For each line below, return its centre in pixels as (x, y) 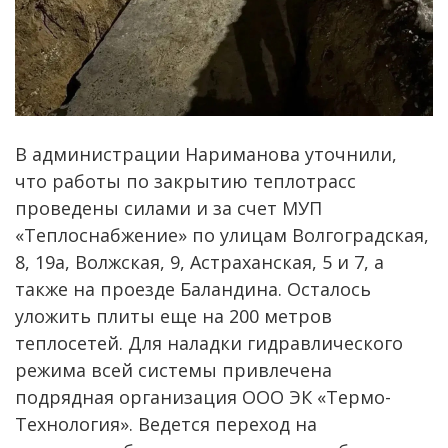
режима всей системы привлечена (173, 370)
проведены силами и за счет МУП (168, 208)
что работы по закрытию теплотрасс (185, 181)
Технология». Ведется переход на (166, 424)
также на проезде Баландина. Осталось (193, 289)
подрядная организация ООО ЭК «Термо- (203, 397)
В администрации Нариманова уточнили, (206, 154)
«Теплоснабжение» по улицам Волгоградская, (222, 235)
